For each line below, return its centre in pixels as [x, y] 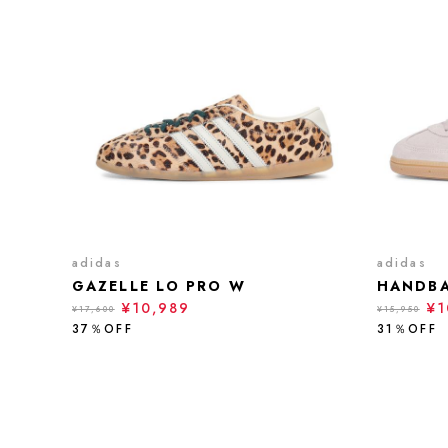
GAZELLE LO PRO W [159, 286]
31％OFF [407, 329]
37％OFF [102, 329]
